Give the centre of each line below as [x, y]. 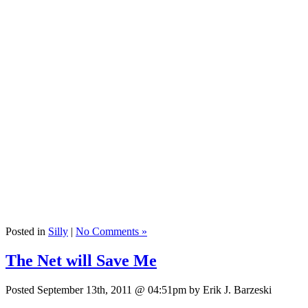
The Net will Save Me [81, 261]
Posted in [27, 232]
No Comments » [111, 232]
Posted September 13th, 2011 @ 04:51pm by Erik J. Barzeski [139, 289]
